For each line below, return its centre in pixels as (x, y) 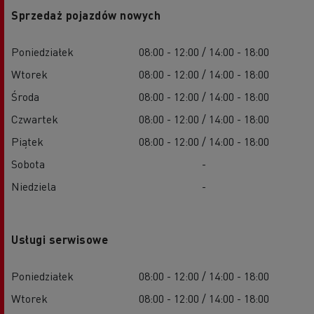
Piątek (27, 142)
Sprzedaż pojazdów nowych (86, 15)
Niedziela (34, 186)
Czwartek (35, 119)
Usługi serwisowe (60, 240)
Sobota (28, 164)
